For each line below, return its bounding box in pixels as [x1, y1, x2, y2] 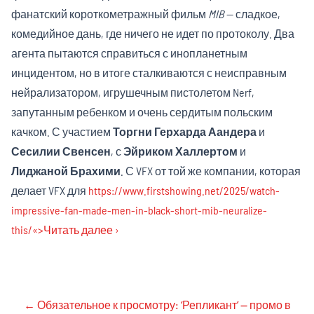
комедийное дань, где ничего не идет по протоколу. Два [11, 27, 294, 40]
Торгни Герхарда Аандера [113, 125, 257, 138]
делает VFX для [11, 184, 88, 197]
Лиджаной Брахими [11, 164, 121, 177]
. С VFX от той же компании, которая [121, 164, 301, 177]
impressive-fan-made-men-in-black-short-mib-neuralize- [11, 203, 267, 217]
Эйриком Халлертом [123, 144, 238, 158]
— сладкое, [224, 7, 280, 20]
